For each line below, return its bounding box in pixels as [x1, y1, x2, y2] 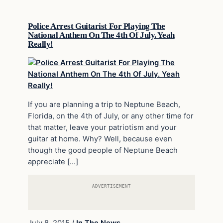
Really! [28, 39, 53, 49]
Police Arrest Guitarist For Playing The [28, 21, 165, 31]
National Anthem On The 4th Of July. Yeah [28, 30, 175, 40]
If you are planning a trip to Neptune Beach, [28, 100, 180, 109]
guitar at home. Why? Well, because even [28, 134, 172, 143]
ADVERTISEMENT [92, 183, 131, 189]
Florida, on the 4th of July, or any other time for [28, 111, 194, 120]
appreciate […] [28, 157, 78, 166]
